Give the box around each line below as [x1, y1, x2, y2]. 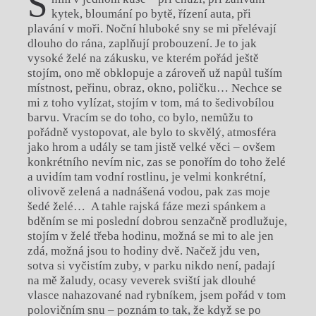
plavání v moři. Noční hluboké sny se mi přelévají [27, 21, 276, 35]
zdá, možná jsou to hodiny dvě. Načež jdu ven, [27, 243, 260, 257]
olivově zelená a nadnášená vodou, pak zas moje [27, 184, 270, 198]
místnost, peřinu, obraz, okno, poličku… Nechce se [27, 80, 282, 95]
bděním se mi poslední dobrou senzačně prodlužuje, [27, 214, 287, 228]
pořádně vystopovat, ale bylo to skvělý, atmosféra [27, 125, 276, 139]
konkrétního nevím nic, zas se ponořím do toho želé [27, 154, 286, 169]
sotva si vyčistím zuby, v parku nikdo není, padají [27, 258, 275, 272]
